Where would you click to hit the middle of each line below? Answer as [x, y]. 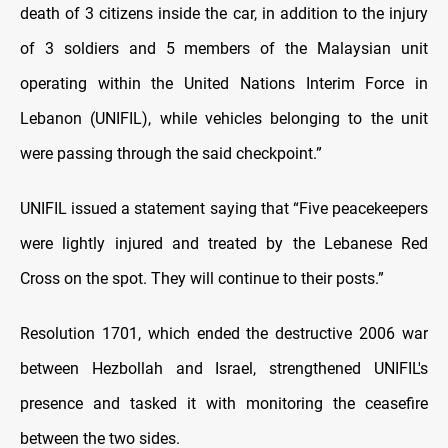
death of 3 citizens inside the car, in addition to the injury [224, 13]
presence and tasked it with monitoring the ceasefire [224, 403]
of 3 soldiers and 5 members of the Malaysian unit [224, 48]
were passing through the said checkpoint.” [171, 153]
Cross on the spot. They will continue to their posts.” [202, 278]
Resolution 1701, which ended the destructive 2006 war [224, 333]
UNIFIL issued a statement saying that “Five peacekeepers [224, 208]
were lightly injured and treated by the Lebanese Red [224, 243]
